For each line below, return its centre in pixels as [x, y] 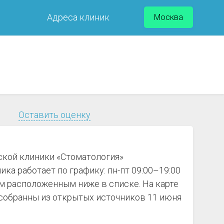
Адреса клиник [78, 17]
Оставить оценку [54, 115]
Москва [168, 17]
